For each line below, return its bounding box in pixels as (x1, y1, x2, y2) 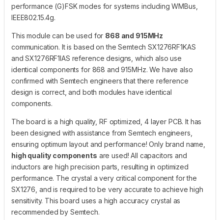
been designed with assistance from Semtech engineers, (11, 128, 192, 137)
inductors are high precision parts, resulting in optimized (11, 162, 189, 171)
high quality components (11, 151, 97, 160)
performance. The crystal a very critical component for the (11, 173, 197, 182)
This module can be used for (11, 31, 106, 40)
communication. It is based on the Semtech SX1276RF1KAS (11, 42, 196, 51)
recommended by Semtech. (11, 207, 100, 216)
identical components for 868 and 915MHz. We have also (11, 65, 193, 74)
